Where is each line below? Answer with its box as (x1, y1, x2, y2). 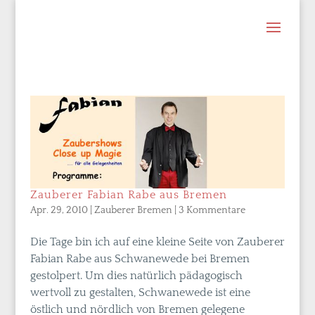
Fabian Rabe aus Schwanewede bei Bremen (30, 252, 250, 265)
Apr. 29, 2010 (30, 204, 88, 216)
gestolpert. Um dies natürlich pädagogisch (30, 269, 243, 282)
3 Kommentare (178, 204, 245, 216)
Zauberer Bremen (94, 204, 172, 216)
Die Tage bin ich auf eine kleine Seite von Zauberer (30, 235, 285, 248)
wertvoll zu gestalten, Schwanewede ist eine (30, 285, 250, 299)
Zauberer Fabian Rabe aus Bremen (30, 188, 227, 201)
